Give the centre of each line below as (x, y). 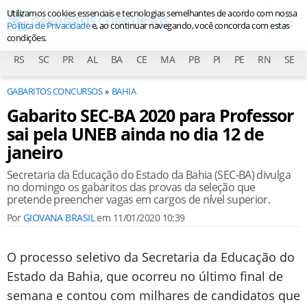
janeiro (35, 152)
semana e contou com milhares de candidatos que (153, 295)
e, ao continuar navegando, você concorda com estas (190, 25)
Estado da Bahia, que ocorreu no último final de (145, 276)
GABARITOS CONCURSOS (55, 91)
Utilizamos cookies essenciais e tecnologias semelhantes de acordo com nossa (152, 13)
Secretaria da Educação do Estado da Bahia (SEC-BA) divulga (149, 175)
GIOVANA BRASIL (59, 218)
